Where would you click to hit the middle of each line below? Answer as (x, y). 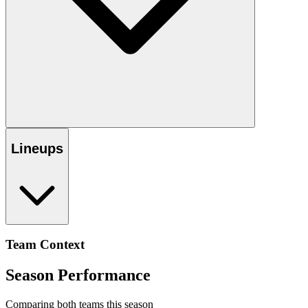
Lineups (37, 149)
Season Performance (78, 275)
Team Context (45, 245)
